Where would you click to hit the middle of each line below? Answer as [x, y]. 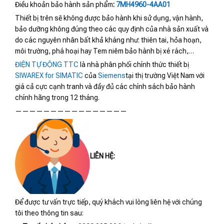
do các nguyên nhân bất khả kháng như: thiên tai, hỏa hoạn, [108, 40]
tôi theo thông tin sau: [49, 213]
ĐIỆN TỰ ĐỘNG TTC [47, 65]
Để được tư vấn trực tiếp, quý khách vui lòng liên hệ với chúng [108, 202]
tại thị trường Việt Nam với [165, 76]
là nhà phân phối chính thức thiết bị [134, 65]
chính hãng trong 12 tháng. [57, 98]
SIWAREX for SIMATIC [49, 76]
